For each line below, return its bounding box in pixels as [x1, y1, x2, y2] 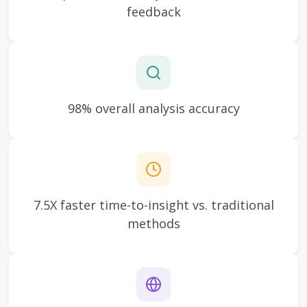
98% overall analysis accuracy [67, 99, 240, 116]
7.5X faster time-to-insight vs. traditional [33, 196, 274, 213]
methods [127, 214, 180, 232]
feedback [126, 3, 181, 20]
